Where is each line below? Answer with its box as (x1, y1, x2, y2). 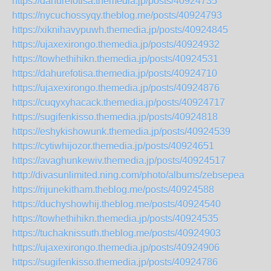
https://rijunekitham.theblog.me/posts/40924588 (12, 184, 214, 195)
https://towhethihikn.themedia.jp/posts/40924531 (12, 54, 218, 64)
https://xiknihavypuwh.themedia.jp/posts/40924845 (12, 25, 228, 35)
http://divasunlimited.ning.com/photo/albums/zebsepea (12, 170, 244, 180)
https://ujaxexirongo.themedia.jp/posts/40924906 (12, 243, 220, 253)
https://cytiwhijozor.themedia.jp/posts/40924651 (12, 141, 214, 151)
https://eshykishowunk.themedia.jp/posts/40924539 (12, 126, 230, 137)
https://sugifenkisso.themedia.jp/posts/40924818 (12, 112, 218, 122)
